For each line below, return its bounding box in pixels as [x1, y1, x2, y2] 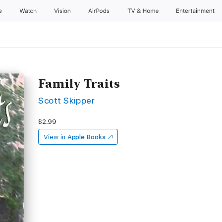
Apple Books [67, 133, 106, 141]
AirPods [88, 7, 111, 14]
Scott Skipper [38, 95, 95, 106]
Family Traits [38, 76, 120, 91]
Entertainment [176, 7, 217, 14]
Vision [54, 7, 72, 14]
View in [44, 133, 65, 141]
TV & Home [127, 7, 161, 14]
